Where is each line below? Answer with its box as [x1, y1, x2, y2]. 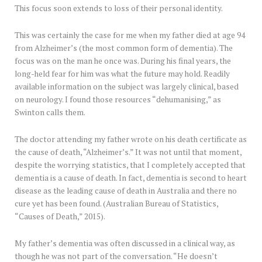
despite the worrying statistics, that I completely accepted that [15, 159, 246, 170]
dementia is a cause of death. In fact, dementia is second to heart [15, 172, 247, 183]
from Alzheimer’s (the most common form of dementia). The [15, 43, 233, 54]
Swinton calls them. [15, 107, 85, 118]
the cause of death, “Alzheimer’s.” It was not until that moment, [15, 146, 242, 157]
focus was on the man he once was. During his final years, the [15, 56, 231, 67]
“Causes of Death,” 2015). [15, 211, 105, 222]
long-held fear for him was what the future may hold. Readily [15, 68, 230, 80]
